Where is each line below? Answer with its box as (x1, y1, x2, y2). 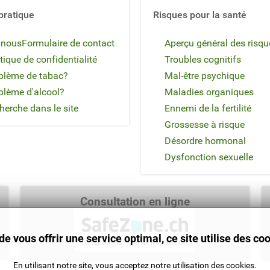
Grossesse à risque (165, 118, 245, 130)
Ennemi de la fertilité (165, 102, 251, 114)
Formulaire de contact (22, 37, 115, 49)
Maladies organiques (165, 86, 254, 98)
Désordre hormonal (165, 134, 246, 146)
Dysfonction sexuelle (165, 151, 253, 163)
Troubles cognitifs (165, 53, 241, 65)
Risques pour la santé (153, 8, 246, 20)
